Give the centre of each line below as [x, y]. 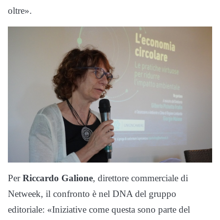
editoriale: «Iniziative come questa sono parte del [99, 210]
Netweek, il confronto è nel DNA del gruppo [92, 194]
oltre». [20, 11]
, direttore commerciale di [140, 178]
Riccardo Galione [58, 178]
